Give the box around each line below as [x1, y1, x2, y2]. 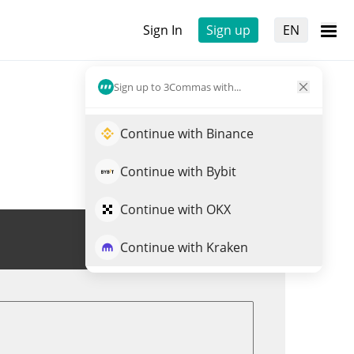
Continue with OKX [120, 201, 231, 218]
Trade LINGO [166, 231, 242, 248]
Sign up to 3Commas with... [114, 79, 241, 94]
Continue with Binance [120, 125, 254, 142]
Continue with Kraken [120, 239, 248, 256]
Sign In [143, 21, 183, 39]
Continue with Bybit [120, 163, 236, 180]
